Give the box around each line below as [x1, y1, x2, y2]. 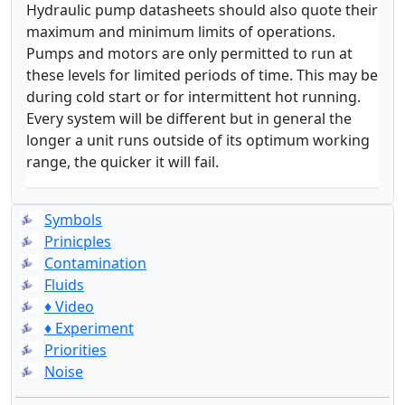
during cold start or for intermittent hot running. [26, 87, 361, 107]
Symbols [44, 210, 102, 230]
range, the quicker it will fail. [26, 152, 219, 172]
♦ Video [44, 297, 94, 316]
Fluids [44, 275, 84, 295]
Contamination [44, 253, 146, 273]
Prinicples [44, 231, 111, 251]
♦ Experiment [44, 318, 134, 338]
